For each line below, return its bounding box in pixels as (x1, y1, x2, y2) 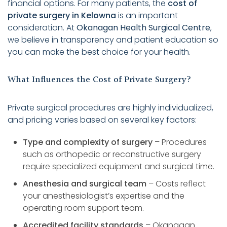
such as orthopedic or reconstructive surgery (23, 148, 201, 160)
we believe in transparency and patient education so (8, 33, 218, 46)
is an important (116, 9, 178, 21)
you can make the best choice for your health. (8, 46, 191, 58)
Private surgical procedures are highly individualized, (8, 101, 213, 113)
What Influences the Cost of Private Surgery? (8, 72, 192, 87)
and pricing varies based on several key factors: (8, 113, 197, 126)
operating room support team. (23, 202, 144, 214)
